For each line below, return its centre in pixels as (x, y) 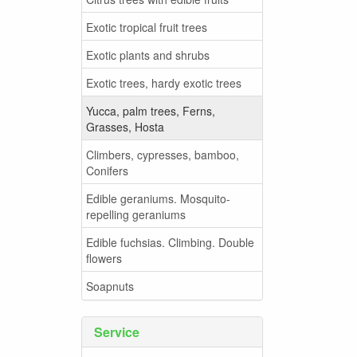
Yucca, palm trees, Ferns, (151, 110)
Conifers (107, 170)
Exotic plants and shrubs (148, 55)
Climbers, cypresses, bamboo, (163, 154)
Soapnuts (110, 286)
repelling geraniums (136, 214)
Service (117, 332)
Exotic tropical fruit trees (147, 27)
